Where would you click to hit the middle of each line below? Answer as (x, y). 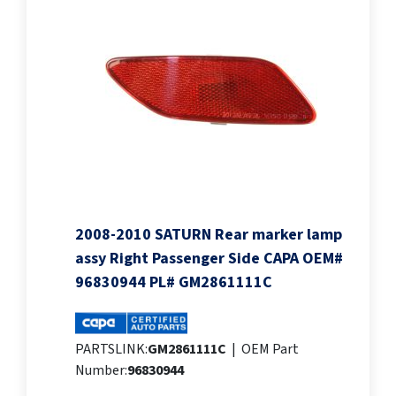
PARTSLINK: (111, 350)
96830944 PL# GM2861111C (174, 283)
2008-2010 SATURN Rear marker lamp (209, 235)
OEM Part (270, 350)
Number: (101, 371)
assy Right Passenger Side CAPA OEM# (209, 259)
